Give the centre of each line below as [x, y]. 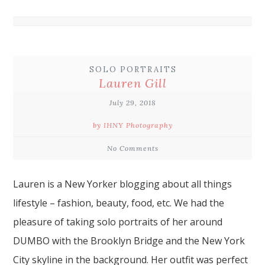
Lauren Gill [132, 83]
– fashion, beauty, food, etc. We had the [136, 203]
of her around [190, 222]
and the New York [204, 241]
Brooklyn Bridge [127, 241]
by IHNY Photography [132, 125]
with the [70, 241]
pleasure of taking [55, 222]
